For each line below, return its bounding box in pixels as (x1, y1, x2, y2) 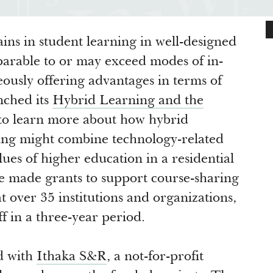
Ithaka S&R (37, 250, 107, 264)
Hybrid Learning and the (52, 94, 204, 108)
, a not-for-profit (107, 250, 204, 264)
